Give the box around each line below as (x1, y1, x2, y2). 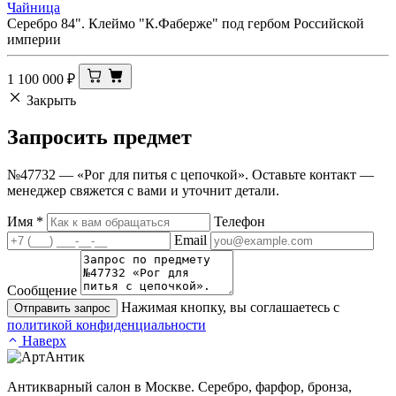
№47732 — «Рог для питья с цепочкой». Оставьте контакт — (7, 167, 374, 183)
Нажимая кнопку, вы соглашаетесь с (121, 300, 339, 316)
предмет (113, 126, 192, 149)
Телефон (214, 214, 265, 230)
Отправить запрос (14, 301, 110, 316)
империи (7, 31, 61, 47)
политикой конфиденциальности (7, 317, 206, 333)
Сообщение (7, 283, 77, 299)
